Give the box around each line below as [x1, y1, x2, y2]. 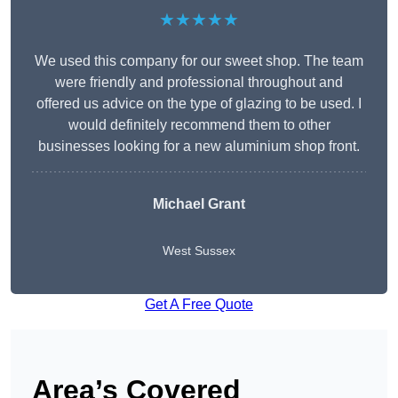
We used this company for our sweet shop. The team [35, 53, 363, 69]
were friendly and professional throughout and [55, 75, 343, 91]
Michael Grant [153, 196, 245, 212]
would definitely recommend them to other [68, 117, 330, 133]
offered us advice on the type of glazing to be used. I [36, 96, 362, 112]
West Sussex [163, 243, 235, 259]
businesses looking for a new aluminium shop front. [38, 139, 360, 155]
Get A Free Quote [145, 297, 253, 313]
